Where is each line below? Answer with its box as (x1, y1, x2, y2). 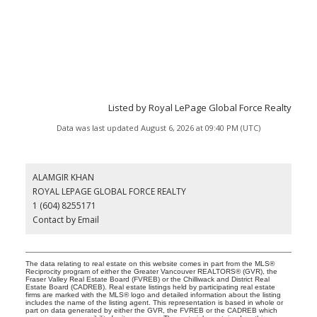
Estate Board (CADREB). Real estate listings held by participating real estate (25, 282, 275, 291)
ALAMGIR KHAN (32, 171, 94, 183)
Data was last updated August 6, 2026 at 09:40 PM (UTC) (57, 122, 260, 133)
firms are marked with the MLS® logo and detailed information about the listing (25, 290, 281, 299)
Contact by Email (32, 213, 99, 226)
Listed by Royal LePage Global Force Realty (108, 100, 292, 114)
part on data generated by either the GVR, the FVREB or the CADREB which (25, 306, 277, 314)
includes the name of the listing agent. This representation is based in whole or (25, 298, 283, 306)
